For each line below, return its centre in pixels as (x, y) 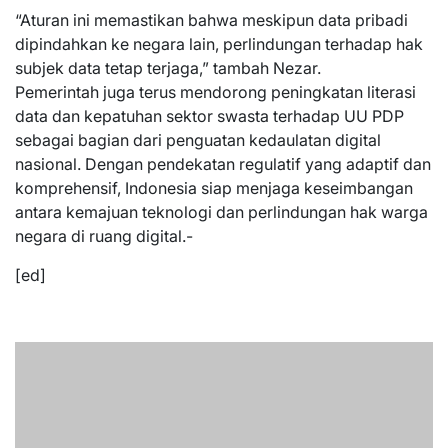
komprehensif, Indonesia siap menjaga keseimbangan (214, 188)
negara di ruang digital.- (104, 236)
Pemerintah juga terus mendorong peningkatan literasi (215, 92)
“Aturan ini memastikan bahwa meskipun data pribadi (211, 20)
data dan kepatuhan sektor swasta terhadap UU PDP (209, 116)
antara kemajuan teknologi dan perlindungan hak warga (221, 212)
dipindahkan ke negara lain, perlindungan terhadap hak (219, 44)
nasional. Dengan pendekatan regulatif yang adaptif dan (223, 164)
